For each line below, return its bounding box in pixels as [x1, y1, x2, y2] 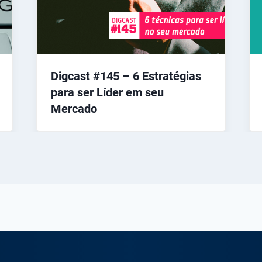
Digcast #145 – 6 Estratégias [50, 69, 201, 84]
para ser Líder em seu [50, 85, 164, 100]
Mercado [50, 102, 97, 116]
